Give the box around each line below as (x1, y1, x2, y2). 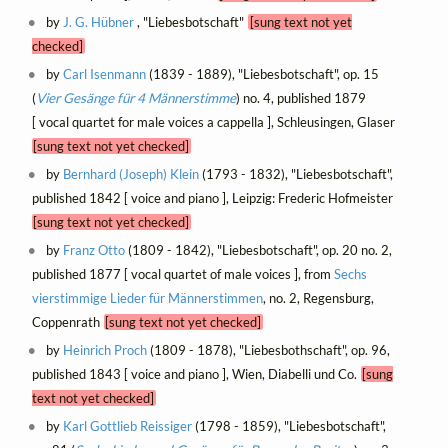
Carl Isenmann (63, 65, 147, 82)
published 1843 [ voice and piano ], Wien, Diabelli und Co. (31, 365, 361, 382)
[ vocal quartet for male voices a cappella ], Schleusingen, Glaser (31, 113, 399, 130)
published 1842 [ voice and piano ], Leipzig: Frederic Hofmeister (31, 189, 397, 206)
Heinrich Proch (63, 341, 148, 358)
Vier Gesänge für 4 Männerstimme (35, 89, 236, 106)
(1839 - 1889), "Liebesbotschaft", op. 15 (146, 65, 380, 82)
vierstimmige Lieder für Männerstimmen (31, 289, 263, 306)
